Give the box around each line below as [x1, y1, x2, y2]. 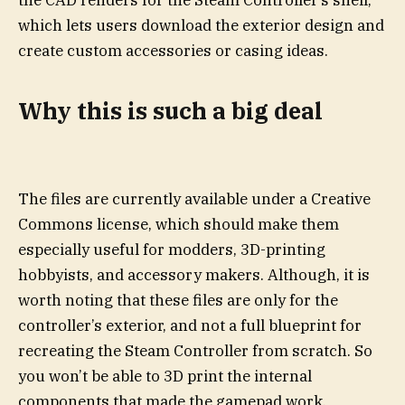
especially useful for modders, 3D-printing [18, 239, 325, 259]
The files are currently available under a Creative [18, 188, 371, 209]
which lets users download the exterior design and [18, 15, 384, 35]
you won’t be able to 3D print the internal [18, 365, 312, 386]
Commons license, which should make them [18, 213, 339, 234]
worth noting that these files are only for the [18, 289, 338, 310]
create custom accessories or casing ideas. [18, 41, 328, 61]
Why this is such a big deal [18, 96, 323, 127]
